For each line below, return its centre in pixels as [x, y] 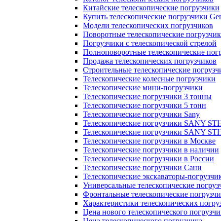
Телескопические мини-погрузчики [143, 88]
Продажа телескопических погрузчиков [150, 61]
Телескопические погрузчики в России [148, 159]
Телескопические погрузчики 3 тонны [147, 96]
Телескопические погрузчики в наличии [151, 150]
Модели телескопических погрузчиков [148, 25]
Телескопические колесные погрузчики [149, 79]
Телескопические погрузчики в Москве [149, 141]
